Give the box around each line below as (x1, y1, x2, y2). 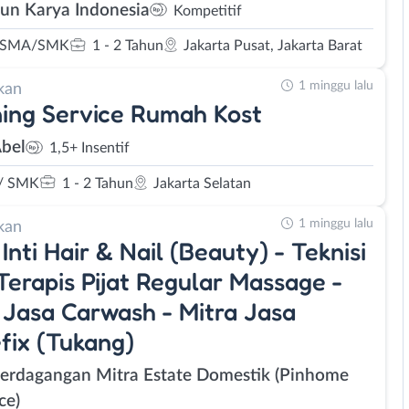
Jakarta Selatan (153, 175, 251, 191)
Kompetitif (173, 3, 242, 18)
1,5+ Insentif (49, 141, 130, 155)
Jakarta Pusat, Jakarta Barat (184, 38, 362, 53)
